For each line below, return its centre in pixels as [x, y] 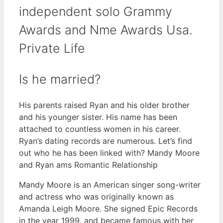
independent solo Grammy [96, 12]
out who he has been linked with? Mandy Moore [109, 153]
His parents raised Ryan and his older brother [104, 105]
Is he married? [60, 79]
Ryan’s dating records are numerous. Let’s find [106, 141]
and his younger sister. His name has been [98, 117]
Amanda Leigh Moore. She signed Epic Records [108, 208]
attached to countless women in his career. [100, 129]
